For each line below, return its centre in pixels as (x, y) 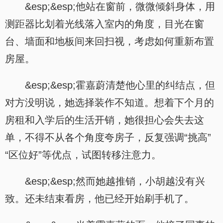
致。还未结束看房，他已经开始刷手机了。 (100, 199)
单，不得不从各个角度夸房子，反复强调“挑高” (108, 137)
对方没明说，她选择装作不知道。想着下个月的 (110, 103)
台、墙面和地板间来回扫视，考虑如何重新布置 (110, 41)
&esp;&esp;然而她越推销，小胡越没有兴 (115, 181)
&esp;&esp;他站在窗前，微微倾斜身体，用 (120, 6)
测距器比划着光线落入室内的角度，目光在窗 (105, 24)
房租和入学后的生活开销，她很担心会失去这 (105, 120)
